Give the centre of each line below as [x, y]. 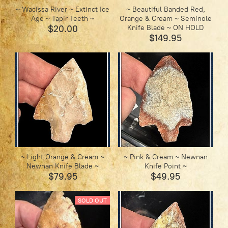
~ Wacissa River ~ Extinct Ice [63, 10]
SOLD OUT [93, 201]
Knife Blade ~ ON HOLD [165, 28]
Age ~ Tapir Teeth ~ [63, 19]
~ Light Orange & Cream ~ [63, 157]
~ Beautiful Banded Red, [165, 10]
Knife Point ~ [165, 166]
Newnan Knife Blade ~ [63, 166]
